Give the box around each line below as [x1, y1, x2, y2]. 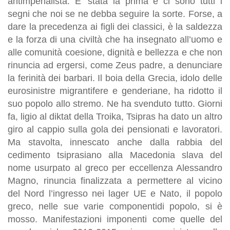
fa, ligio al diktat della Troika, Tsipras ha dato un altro [8, 111, 222, 122]
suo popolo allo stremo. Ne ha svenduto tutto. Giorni [8, 98, 222, 109]
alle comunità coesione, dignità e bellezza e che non [8, 47, 222, 57]
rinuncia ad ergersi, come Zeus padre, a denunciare [8, 60, 222, 70]
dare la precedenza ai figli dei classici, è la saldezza [8, 21, 222, 32]
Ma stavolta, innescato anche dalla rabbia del [8, 137, 222, 147]
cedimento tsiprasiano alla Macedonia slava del [8, 149, 222, 160]
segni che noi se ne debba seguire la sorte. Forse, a [8, 8, 222, 19]
